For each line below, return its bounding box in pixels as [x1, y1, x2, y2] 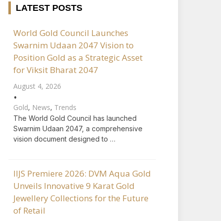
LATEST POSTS [16, 3, 82, 13]
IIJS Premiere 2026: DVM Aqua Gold [13, 168, 151, 179]
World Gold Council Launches [13, 27, 128, 38]
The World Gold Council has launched [13, 114, 137, 122]
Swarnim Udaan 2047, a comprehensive [13, 124, 143, 133]
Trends [54, 103, 76, 112]
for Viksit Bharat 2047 [13, 64, 98, 75]
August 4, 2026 [13, 81, 61, 91]
